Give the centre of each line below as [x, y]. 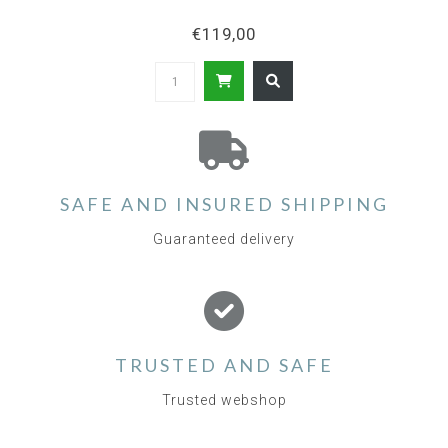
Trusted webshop [224, 400]
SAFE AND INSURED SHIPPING [224, 204]
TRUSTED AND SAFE [224, 365]
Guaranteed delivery [224, 239]
